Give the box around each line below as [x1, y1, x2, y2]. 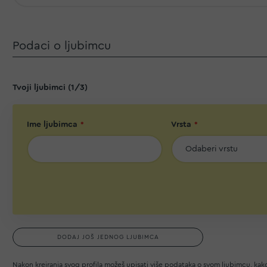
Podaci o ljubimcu [13, 40, 111, 52]
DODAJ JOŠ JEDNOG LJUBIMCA [57, 234, 159, 240]
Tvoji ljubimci [13, 83, 66, 92]
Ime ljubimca [27, 120, 77, 129]
